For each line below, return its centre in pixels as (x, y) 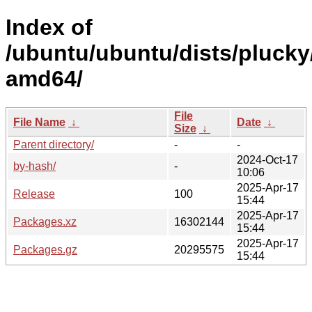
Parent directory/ (54, 144)
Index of (49, 28)
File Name (39, 122)
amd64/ (44, 79)
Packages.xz (45, 221)
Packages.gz (45, 249)
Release (34, 194)
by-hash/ (34, 166)
